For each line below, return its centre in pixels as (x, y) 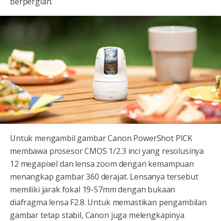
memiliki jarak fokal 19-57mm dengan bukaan (93, 189)
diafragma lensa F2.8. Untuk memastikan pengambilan (108, 202)
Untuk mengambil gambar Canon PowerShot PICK (101, 138)
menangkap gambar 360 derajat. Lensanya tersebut (104, 176)
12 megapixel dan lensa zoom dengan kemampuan (102, 164)
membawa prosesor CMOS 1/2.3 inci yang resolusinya (107, 151)
